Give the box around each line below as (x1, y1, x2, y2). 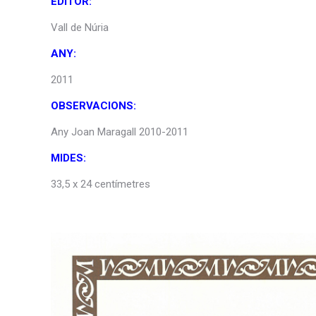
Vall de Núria (51, 20, 109, 34)
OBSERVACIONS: (51, 99, 136, 112)
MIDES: (51, 151, 86, 164)
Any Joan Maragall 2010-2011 (51, 125, 188, 138)
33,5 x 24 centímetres (51, 177, 150, 190)
